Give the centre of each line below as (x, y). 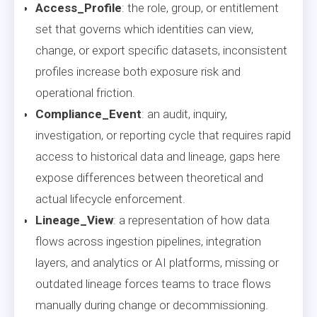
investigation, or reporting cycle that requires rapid (163, 135)
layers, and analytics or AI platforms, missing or (157, 262)
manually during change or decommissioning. (152, 305)
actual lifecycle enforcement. (110, 198)
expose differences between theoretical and (149, 177)
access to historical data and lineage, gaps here (158, 156)
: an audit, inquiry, (184, 114)
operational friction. (85, 92)
